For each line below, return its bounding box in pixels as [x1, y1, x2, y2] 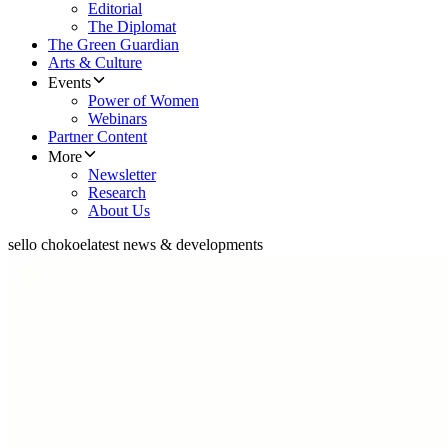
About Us [88, 202, 150, 220]
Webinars [88, 110, 147, 128]
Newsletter [88, 166, 156, 184]
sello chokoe [8, 236, 87, 254]
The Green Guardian [48, 36, 179, 54]
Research [88, 184, 146, 202]
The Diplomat [88, 18, 176, 36]
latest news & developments [87, 236, 263, 254]
